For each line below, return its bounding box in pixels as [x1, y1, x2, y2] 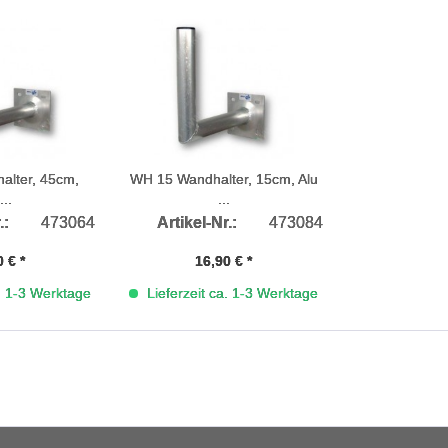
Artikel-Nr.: [156, 214, 237, 231]
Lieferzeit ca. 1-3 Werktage [143, 285, 319, 301]
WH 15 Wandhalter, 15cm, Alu [129, 171, 318, 187]
